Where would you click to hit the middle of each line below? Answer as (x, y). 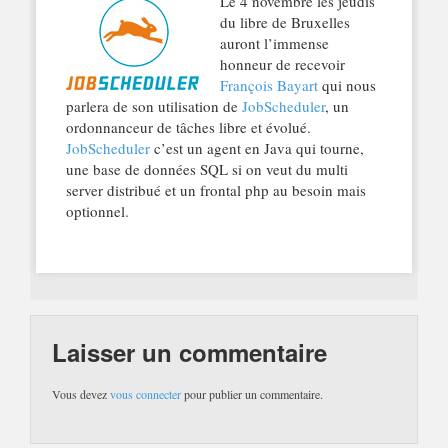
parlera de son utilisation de (153, 106)
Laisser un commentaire (189, 351)
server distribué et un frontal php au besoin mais (215, 190)
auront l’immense (274, 43)
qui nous (346, 85)
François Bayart (268, 85)
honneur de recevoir (282, 64)
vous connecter (145, 393)
